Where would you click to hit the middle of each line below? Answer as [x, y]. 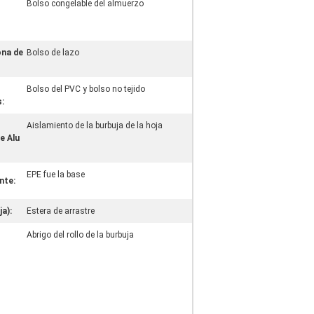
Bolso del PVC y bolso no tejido [86, 89]
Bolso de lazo [53, 53]
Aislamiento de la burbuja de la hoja [95, 125]
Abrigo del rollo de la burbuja [80, 235]
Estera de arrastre [61, 211]
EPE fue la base [56, 175]
